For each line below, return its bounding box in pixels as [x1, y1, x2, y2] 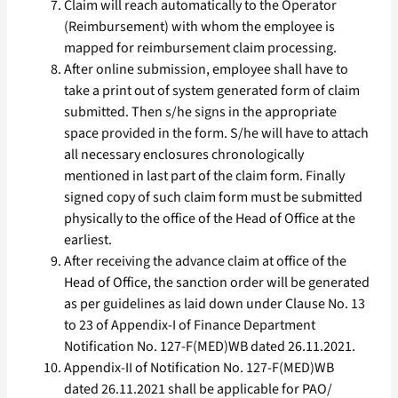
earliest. [64, 230, 112, 251]
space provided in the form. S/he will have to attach [64, 123, 369, 144]
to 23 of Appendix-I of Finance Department [64, 315, 315, 336]
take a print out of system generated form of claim [64, 81, 360, 101]
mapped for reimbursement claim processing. [64, 38, 337, 59]
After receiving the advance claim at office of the [64, 251, 346, 272]
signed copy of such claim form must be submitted [64, 187, 362, 208]
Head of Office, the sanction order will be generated [64, 273, 370, 293]
